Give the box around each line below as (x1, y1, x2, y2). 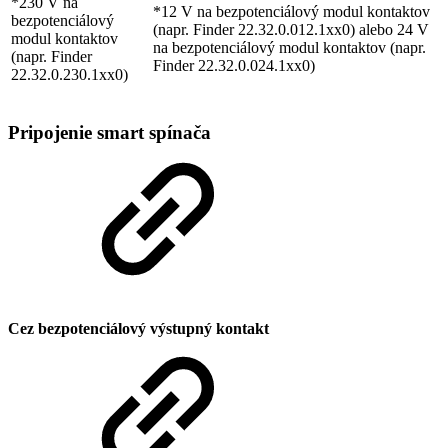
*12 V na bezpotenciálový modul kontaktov (153, 3, 430, 21)
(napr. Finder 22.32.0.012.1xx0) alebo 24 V (153, 21, 429, 39)
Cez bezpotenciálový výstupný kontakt (8, 320, 269, 338)
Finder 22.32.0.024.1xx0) (153, 57, 315, 75)
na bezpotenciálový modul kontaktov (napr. (153, 39, 426, 57)
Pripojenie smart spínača (8, 121, 211, 143)
